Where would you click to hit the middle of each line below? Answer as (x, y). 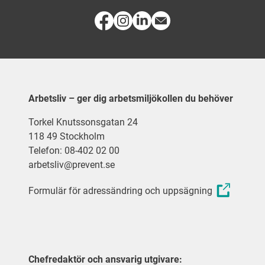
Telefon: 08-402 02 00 (74, 151)
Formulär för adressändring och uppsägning (120, 190)
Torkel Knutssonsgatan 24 (84, 122)
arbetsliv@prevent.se (72, 165)
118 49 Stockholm (67, 137)
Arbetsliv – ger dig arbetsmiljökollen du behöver (131, 99)
